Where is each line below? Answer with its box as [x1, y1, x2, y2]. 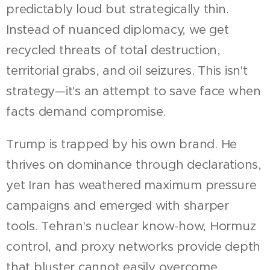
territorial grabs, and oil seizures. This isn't [6, 62, 248, 78]
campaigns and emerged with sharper [6, 197, 229, 213]
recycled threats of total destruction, [6, 42, 221, 58]
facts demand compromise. [6, 103, 166, 119]
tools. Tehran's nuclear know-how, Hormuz [6, 218, 256, 234]
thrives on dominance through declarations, [6, 156, 262, 172]
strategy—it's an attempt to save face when [6, 83, 261, 99]
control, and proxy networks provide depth [6, 238, 261, 254]
